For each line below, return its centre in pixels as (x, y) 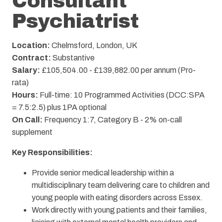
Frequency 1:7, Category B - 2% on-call (112, 120)
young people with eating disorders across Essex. (117, 198)
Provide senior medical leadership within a (103, 173)
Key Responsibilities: (52, 153)
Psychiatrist (75, 21)
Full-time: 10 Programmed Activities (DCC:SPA (121, 95)
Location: (31, 46)
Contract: (31, 58)
